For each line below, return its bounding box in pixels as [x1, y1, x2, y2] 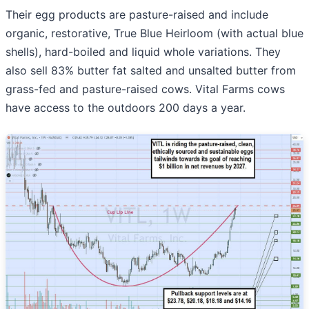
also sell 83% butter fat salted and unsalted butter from [6, 63, 296, 78]
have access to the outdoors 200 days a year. [6, 101, 246, 115]
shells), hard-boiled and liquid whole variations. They [6, 45, 281, 59]
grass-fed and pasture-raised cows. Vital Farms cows [6, 82, 285, 97]
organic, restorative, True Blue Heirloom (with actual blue [6, 26, 303, 41]
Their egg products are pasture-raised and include [6, 8, 268, 22]
